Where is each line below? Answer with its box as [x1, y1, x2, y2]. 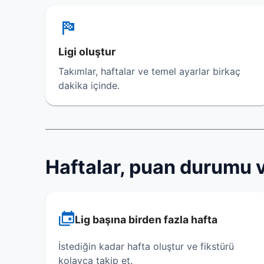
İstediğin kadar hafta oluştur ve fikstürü [58, 240, 234, 252]
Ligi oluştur [58, 45, 115, 58]
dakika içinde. [58, 80, 120, 91]
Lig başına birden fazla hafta [75, 213, 217, 226]
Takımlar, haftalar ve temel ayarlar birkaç [58, 65, 240, 77]
